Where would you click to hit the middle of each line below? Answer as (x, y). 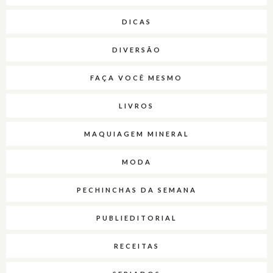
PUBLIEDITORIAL (136, 218)
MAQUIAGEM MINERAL (136, 134)
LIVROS (136, 106)
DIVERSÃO (136, 50)
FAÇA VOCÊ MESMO (136, 78)
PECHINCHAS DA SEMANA (136, 190)
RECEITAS (136, 246)
